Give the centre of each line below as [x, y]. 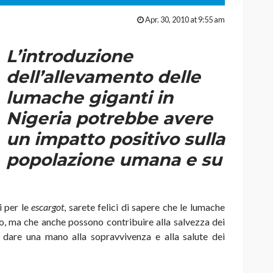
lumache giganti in [90, 98]
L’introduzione [69, 56]
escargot [48, 207]
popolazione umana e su [114, 160]
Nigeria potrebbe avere [109, 119]
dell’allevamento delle [103, 77]
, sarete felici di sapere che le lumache [145, 207]
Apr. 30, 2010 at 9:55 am [185, 20]
